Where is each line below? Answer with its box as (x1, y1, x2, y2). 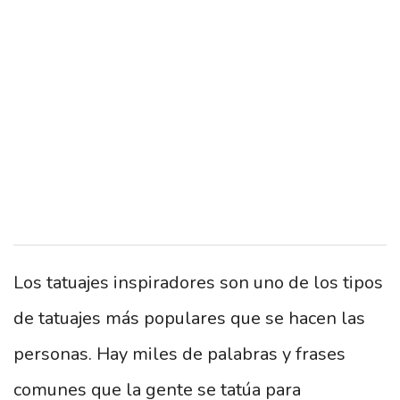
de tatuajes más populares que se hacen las (13, 305, 365, 330)
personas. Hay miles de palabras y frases (13, 341, 346, 366)
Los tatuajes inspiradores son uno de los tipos (13, 270, 383, 295)
